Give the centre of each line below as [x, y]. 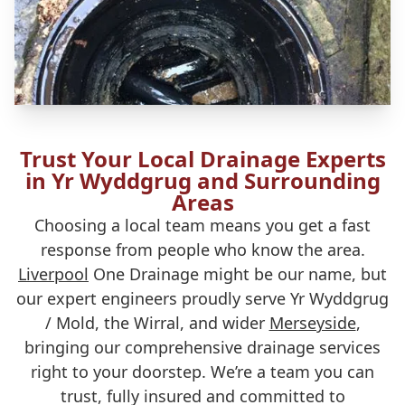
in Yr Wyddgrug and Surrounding [202, 180]
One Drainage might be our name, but [238, 274]
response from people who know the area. [202, 250]
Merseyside [312, 323]
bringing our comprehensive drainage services [202, 347]
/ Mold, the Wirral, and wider [157, 323]
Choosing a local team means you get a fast [202, 225]
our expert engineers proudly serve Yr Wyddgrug [202, 298]
